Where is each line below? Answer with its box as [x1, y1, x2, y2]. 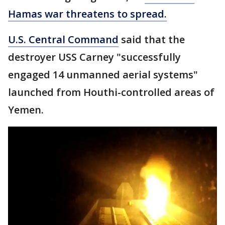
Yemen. [8, 103, 44, 117]
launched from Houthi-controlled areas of [8, 85, 214, 99]
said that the [119, 33, 185, 46]
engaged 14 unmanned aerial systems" [8, 68, 198, 81]
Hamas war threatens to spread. [8, 7, 167, 21]
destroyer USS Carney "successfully [8, 50, 181, 64]
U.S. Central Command [8, 33, 119, 46]
